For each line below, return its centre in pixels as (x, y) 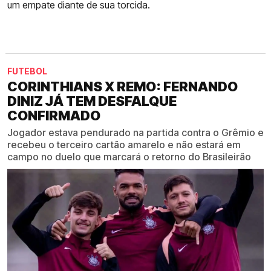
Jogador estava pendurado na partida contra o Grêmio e (135, 133)
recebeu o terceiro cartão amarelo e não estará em (124, 145)
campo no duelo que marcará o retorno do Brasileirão (129, 157)
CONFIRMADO (54, 116)
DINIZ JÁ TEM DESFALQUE (92, 101)
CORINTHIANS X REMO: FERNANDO (122, 87)
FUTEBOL (27, 71)
